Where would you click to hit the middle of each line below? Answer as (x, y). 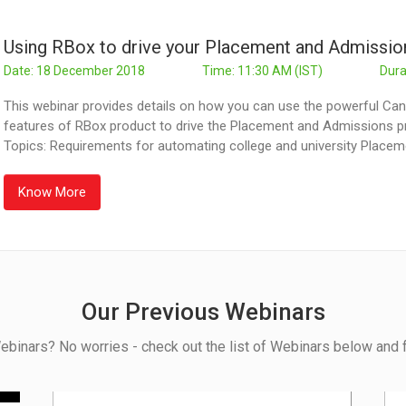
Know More (52, 192)
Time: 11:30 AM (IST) (262, 71)
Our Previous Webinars (203, 312)
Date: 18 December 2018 (74, 71)
